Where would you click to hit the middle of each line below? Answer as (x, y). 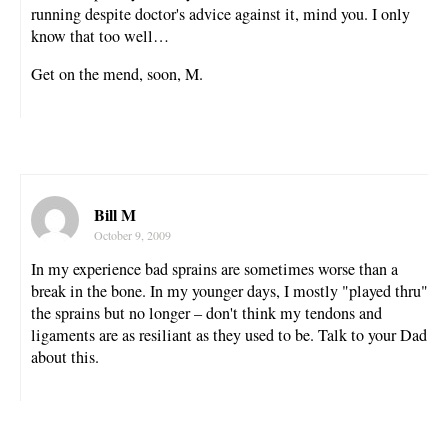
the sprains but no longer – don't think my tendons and (206, 313)
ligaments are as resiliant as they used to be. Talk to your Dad (229, 335)
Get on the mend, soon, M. (117, 74)
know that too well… (100, 36)
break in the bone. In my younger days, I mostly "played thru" (229, 291)
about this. (65, 357)
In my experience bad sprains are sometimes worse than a (214, 269)
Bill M (115, 215)
